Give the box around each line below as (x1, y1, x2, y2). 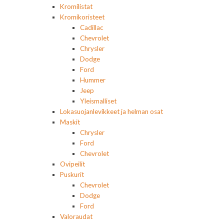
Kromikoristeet (60, 13, 104, 21)
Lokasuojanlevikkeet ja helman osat (60, 107, 163, 116)
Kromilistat (60, 2, 92, 11)
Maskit (60, 118, 80, 126)
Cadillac (80, 23, 103, 32)
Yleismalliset (80, 97, 116, 105)
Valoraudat (60, 212, 92, 221)
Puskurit (60, 170, 84, 179)
